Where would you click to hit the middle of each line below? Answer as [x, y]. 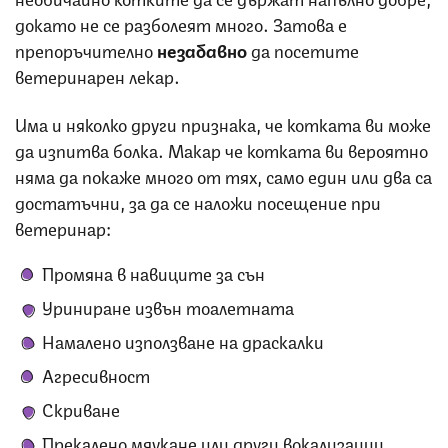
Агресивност [96, 373]
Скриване [81, 407]
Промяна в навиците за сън [153, 271]
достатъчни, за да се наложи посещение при [198, 200]
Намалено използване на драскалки [183, 339]
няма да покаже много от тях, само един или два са [223, 174]
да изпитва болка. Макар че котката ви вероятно [221, 148]
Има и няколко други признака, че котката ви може [223, 122]
